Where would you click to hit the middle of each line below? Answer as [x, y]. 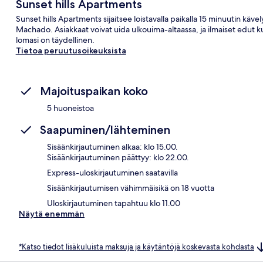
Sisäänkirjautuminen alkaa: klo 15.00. [112, 146]
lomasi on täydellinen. [55, 40]
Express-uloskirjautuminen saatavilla [112, 172]
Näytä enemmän [52, 213]
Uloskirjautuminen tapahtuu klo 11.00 [114, 203]
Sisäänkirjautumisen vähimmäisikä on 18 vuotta [131, 188]
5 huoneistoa [70, 108]
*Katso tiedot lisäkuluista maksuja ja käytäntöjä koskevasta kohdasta [136, 247]
